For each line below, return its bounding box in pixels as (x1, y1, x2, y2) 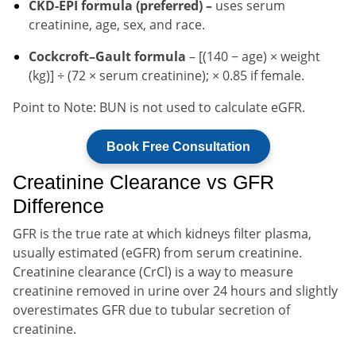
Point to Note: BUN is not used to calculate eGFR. (13, 98, 305, 116)
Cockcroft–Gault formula (29, 47, 186, 65)
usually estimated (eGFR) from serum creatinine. (13, 243, 302, 261)
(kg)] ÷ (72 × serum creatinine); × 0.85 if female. (29, 66, 304, 84)
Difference (13, 194, 104, 217)
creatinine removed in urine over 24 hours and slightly (13, 281, 338, 300)
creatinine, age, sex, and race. (29, 15, 205, 33)
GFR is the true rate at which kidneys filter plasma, (13, 224, 311, 242)
